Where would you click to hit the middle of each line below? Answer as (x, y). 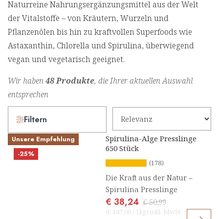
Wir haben (27, 81)
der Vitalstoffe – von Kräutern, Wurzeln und (88, 18)
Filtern (35, 119)
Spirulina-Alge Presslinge (151, 139)
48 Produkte (70, 81)
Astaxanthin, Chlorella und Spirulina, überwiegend (101, 46)
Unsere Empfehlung (43, 139)
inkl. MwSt (164, 212)
